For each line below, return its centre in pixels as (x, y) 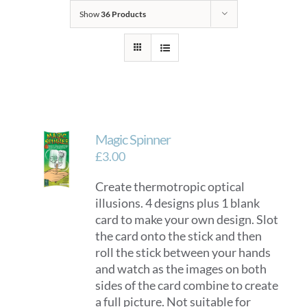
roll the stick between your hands (183, 252)
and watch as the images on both (181, 269)
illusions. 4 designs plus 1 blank (178, 203)
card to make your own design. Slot (187, 219)
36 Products (123, 14)
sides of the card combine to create (187, 285)
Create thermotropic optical (170, 186)
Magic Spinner (133, 139)
